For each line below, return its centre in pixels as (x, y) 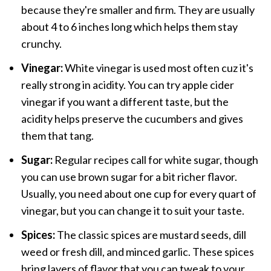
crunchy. (41, 43)
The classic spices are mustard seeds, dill (150, 234)
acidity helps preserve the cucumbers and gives (132, 118)
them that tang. (57, 135)
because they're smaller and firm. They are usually (138, 9)
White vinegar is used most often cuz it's (158, 67)
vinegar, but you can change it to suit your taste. (132, 210)
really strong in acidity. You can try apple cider (127, 84)
